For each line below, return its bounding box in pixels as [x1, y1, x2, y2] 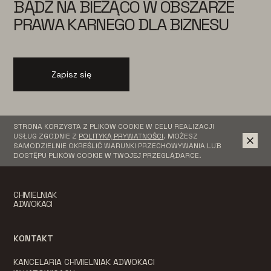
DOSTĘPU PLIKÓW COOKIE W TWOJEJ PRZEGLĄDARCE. [13, 150, 202, 160]
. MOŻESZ [163, 131, 198, 141]
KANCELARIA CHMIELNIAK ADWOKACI [13, 256, 155, 267]
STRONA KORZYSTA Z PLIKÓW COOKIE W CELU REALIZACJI [13, 121, 215, 131]
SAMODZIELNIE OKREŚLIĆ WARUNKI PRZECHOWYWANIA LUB [13, 140, 222, 151]
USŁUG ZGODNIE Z [13, 131, 79, 141]
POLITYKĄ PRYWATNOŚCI [79, 131, 164, 141]
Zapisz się [51, 68, 92, 80]
